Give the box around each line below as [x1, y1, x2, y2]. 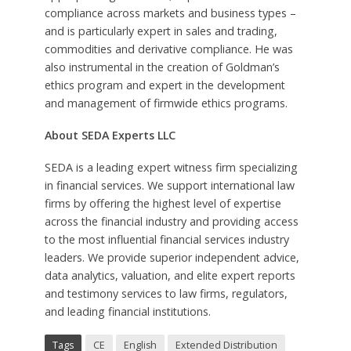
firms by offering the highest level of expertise [44, 195, 281, 211]
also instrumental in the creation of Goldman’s [44, 59, 280, 74]
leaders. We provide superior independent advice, [44, 249, 299, 265]
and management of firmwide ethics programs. [44, 95, 288, 110]
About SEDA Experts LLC [44, 127, 175, 143]
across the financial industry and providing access [44, 213, 299, 229]
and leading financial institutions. [44, 303, 211, 319]
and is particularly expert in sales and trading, [44, 23, 277, 38]
